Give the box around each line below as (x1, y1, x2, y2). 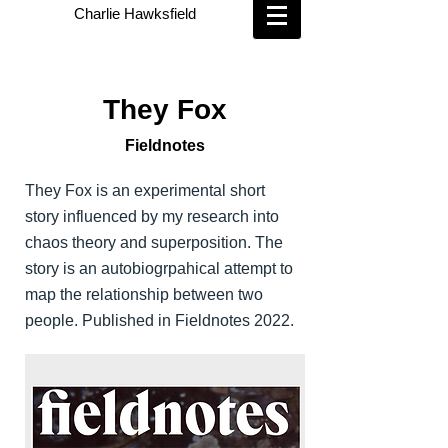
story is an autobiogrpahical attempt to (25, 260, 293, 277)
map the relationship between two (25, 286, 263, 303)
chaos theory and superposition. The (25, 234, 283, 251)
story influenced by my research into (25, 208, 279, 225)
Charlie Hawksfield (73, 5, 196, 22)
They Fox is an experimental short (25, 182, 265, 199)
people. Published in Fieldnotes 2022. (25, 312, 294, 329)
